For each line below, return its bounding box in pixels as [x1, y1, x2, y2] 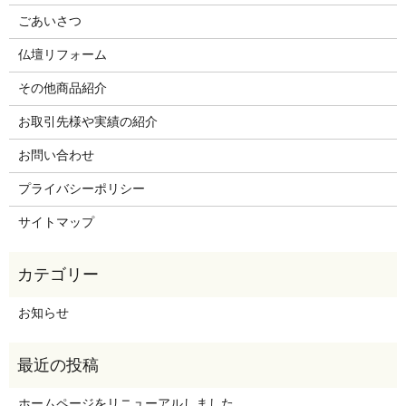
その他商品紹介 [17, 81, 107, 95]
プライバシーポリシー [17, 181, 145, 196]
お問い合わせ [17, 148, 94, 162]
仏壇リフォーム [17, 47, 107, 62]
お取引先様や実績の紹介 [17, 114, 158, 129]
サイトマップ [17, 215, 94, 229]
